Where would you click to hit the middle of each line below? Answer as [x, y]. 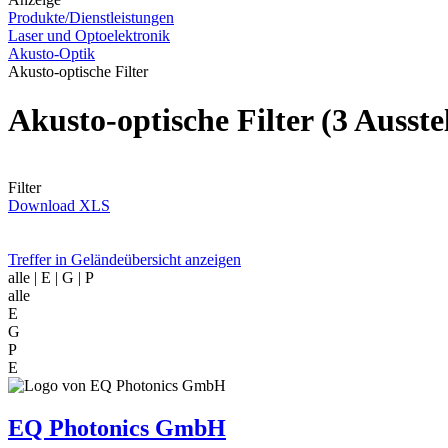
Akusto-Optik [51, 53]
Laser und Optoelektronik [89, 35]
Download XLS [59, 205]
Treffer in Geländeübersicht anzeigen [124, 259]
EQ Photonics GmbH [117, 427]
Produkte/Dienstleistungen [91, 17]
